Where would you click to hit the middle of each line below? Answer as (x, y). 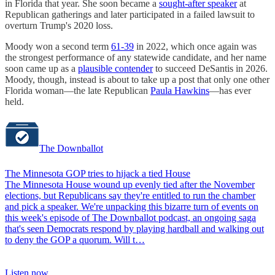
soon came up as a (41, 68)
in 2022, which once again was (195, 46)
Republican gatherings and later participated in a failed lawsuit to (130, 14)
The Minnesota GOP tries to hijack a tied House (98, 173)
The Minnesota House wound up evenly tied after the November (130, 184)
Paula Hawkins (180, 90)
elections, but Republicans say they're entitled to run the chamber (130, 195)
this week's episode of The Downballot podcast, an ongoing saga (130, 217)
